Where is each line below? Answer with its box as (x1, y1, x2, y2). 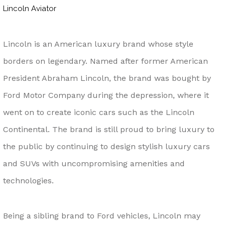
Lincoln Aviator (3, 4, 56, 14)
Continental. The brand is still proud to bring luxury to (3, 124, 214, 134)
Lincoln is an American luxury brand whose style (3, 39, 193, 49)
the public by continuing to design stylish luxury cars (3, 141, 210, 151)
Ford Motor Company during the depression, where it (3, 90, 209, 100)
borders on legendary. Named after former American (3, 56, 208, 66)
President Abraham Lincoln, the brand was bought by (3, 73, 211, 83)
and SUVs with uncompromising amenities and (3, 158, 185, 168)
